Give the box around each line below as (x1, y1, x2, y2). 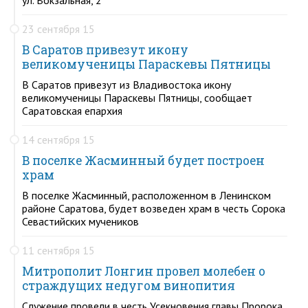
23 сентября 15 (22, 21, 95, 36)
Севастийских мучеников (22, 214, 139, 228)
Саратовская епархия (22, 103, 122, 118)
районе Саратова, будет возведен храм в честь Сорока (22, 201, 285, 215)
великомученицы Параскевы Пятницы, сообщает (22, 90, 252, 104)
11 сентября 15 (22, 243, 95, 257)
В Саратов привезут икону (22, 41, 188, 58)
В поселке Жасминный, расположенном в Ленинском (22, 188, 271, 202)
